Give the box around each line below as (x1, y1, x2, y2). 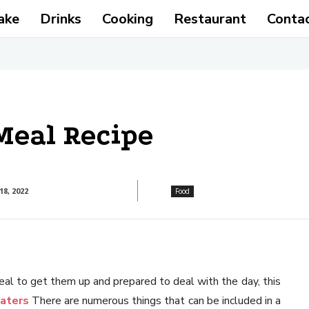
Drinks (39, 10, 81, 28)
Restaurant (173, 10, 246, 28)
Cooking (101, 10, 153, 28)
